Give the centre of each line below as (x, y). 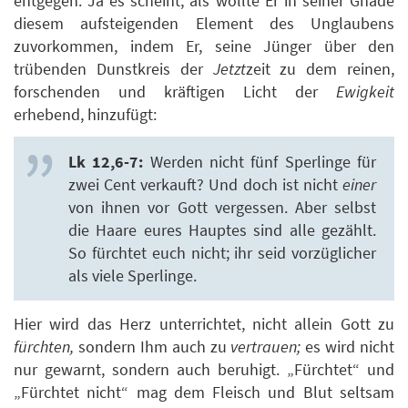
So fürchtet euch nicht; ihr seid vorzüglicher (222, 253)
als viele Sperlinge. (133, 276)
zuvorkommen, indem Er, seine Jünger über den (204, 46)
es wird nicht (347, 346)
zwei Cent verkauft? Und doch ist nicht (205, 185)
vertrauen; (266, 346)
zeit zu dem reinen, (320, 68)
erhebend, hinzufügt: (85, 114)
